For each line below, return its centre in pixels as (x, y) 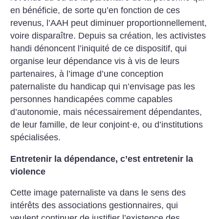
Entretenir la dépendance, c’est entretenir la (102, 159)
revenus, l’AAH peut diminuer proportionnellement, (109, 23)
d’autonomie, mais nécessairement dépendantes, (106, 112)
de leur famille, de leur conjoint (70, 125)
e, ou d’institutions (168, 125)
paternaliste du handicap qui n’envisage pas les (103, 87)
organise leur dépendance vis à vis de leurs (95, 61)
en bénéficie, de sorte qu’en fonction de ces (95, 11)
